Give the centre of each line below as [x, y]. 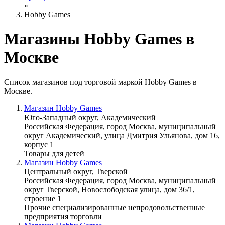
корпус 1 [39, 144]
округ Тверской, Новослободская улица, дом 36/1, [109, 189]
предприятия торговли [63, 216]
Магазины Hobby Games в [99, 39]
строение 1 [43, 198]
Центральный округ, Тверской [76, 171]
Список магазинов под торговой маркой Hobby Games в [100, 82]
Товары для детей [54, 153]
